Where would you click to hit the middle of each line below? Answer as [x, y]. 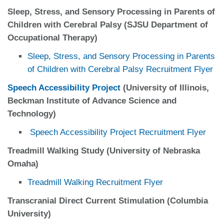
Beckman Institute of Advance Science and [92, 100]
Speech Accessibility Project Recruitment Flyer [118, 132]
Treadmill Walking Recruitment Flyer [95, 182]
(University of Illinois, [165, 87]
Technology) [32, 113]
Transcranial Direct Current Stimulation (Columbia [108, 200]
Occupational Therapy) [52, 37]
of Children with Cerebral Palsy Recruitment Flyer [120, 69]
